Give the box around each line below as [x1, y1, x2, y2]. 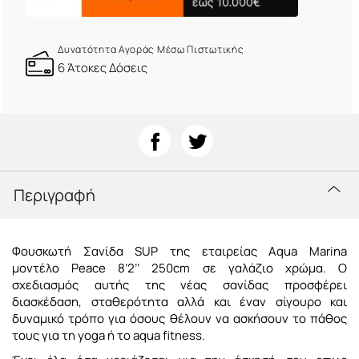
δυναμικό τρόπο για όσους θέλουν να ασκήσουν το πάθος [12, 310, 347, 328]
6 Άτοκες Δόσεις [58, 59, 148, 77]
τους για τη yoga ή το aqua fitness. [12, 327, 210, 345]
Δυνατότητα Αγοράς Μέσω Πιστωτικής [58, 42, 244, 57]
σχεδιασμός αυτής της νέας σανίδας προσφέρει [12, 276, 347, 294]
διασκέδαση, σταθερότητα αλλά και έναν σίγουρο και [12, 293, 347, 311]
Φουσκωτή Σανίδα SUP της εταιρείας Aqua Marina [12, 243, 347, 260]
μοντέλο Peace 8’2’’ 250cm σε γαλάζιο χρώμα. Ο [12, 260, 347, 277]
